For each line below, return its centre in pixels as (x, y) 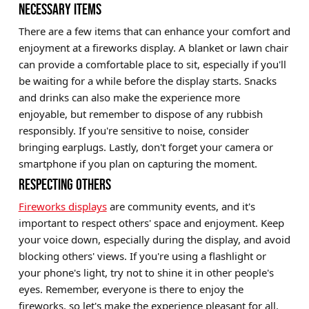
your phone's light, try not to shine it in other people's (146, 272)
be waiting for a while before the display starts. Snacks (147, 80)
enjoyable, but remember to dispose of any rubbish (140, 113)
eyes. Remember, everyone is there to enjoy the (131, 289)
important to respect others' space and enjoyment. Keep (151, 222)
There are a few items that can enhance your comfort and (154, 31)
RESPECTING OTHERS (64, 184)
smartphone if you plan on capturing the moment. (138, 163)
